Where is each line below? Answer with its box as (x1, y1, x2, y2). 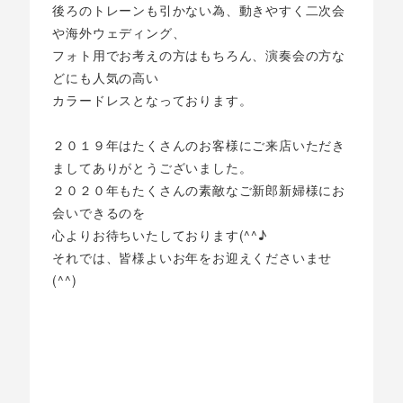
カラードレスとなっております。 (52, 91, 253, 110)
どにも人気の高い (52, 68, 159, 87)
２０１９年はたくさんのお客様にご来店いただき (52, 136, 345, 155)
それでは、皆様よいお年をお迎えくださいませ (52, 248, 333, 267)
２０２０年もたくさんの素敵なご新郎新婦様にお (52, 181, 345, 200)
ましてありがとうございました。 (52, 158, 253, 177)
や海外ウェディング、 (52, 23, 186, 42)
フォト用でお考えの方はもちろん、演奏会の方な (52, 46, 345, 65)
